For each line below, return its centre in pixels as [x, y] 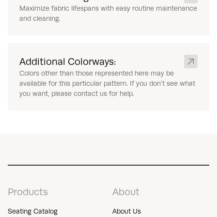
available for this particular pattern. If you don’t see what [107, 83]
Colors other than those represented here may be [97, 73]
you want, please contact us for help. [77, 93]
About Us [127, 211]
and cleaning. [40, 18]
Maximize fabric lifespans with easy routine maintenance [108, 8]
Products [28, 192]
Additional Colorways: [68, 61]
